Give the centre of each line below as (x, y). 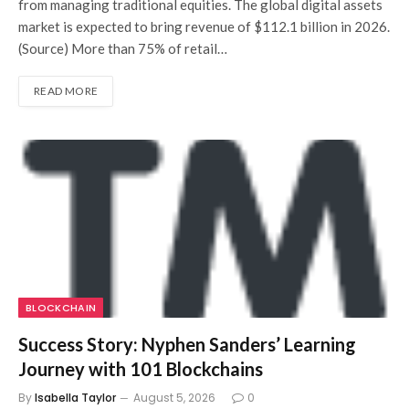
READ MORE (66, 91)
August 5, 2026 (174, 398)
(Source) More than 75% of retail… (123, 49)
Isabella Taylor (75, 398)
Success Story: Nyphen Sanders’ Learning (187, 345)
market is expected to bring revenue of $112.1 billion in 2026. (204, 27)
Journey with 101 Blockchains (141, 369)
